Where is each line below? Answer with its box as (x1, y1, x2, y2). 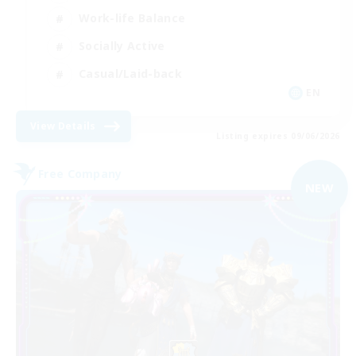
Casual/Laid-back (79, 66, 182, 82)
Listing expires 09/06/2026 (216, 130, 340, 141)
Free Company (38, 166, 122, 182)
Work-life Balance (79, 10, 186, 26)
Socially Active (79, 38, 165, 54)
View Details (30, 118, 96, 133)
